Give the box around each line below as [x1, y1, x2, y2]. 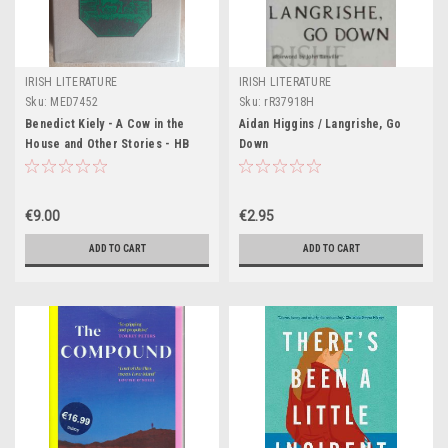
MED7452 [50, 95, 98, 109]
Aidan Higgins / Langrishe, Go [239, 117, 402, 131]
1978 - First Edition [25, 157, 129, 171]
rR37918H [264, 95, 315, 109]
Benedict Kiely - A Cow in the [25, 117, 185, 131]
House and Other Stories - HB [25, 137, 189, 151]
